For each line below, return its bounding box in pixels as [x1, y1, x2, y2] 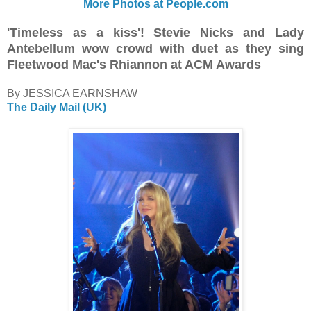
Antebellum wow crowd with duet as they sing [7, 41, 304, 56]
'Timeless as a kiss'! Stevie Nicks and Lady [7, 25, 304, 40]
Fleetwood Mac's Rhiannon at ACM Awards [7, 57, 261, 72]
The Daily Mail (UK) [7, 101, 106, 113]
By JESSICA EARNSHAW [7, 87, 137, 99]
